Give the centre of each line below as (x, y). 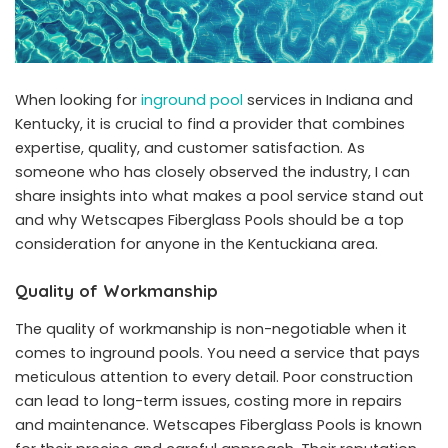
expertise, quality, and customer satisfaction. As (190, 148)
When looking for (78, 100)
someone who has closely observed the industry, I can (212, 172)
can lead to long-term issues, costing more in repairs (208, 400)
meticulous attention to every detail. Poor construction (214, 376)
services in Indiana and (328, 100)
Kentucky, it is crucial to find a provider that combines (210, 124)
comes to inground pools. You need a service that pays (217, 352)
